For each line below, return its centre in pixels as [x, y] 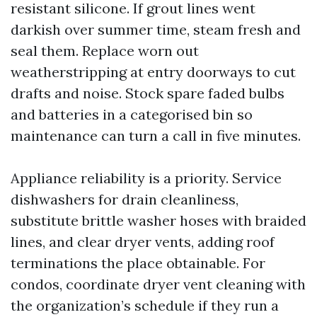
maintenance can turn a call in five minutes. [156, 136]
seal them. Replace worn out [105, 51]
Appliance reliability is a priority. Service [146, 178]
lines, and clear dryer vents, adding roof [143, 242]
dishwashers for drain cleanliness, [125, 199]
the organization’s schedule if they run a [145, 305]
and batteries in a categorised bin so [132, 114]
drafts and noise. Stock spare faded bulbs [148, 93]
